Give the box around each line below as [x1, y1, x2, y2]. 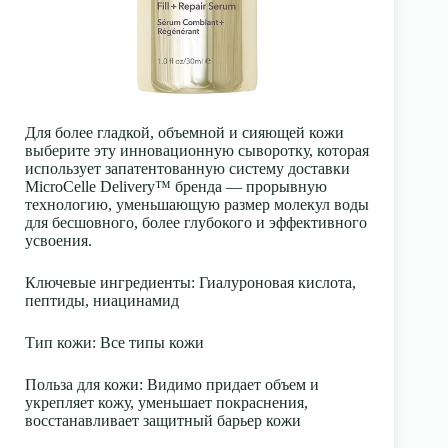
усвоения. [25, 231, 92, 249]
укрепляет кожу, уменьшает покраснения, [25, 393, 308, 411]
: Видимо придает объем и [139, 375, 319, 393]
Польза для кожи [25, 375, 139, 393]
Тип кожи [25, 333, 92, 351]
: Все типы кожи [92, 333, 204, 351]
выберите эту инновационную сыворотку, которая [25, 141, 369, 159]
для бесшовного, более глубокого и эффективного [25, 213, 367, 231]
